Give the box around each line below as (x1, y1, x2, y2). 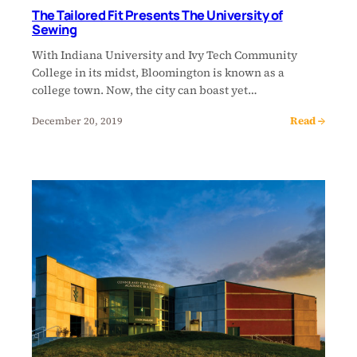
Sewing (32, 21, 76, 39)
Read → (290, 113, 325, 128)
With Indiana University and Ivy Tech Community (32, 47, 297, 64)
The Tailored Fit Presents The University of (32, 6, 283, 25)
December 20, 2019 (32, 113, 123, 127)
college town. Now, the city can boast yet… (32, 82, 257, 99)
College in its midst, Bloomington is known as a (32, 65, 284, 81)
